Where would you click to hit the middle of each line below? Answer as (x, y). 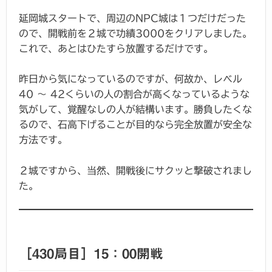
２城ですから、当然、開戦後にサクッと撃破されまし (135, 170)
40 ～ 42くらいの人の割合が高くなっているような (134, 94)
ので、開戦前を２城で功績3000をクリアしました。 (135, 33)
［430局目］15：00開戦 (91, 254)
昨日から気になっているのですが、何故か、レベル (131, 79)
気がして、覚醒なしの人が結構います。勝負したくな (135, 110)
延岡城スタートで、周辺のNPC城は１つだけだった (132, 18)
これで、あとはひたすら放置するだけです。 (116, 48)
